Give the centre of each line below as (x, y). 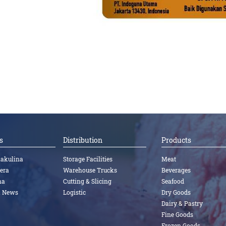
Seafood (173, 181)
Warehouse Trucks (90, 170)
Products (176, 140)
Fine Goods (177, 215)
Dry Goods (176, 192)
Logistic (75, 192)
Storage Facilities (88, 159)
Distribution (83, 140)
